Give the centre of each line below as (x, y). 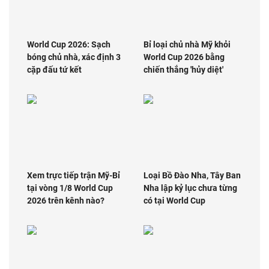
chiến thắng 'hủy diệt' (183, 70)
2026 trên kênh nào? (66, 200)
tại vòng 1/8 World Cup (70, 188)
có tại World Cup (174, 200)
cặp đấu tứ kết (54, 70)
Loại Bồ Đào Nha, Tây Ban (192, 175)
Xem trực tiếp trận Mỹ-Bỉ (74, 175)
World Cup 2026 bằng (184, 57)
